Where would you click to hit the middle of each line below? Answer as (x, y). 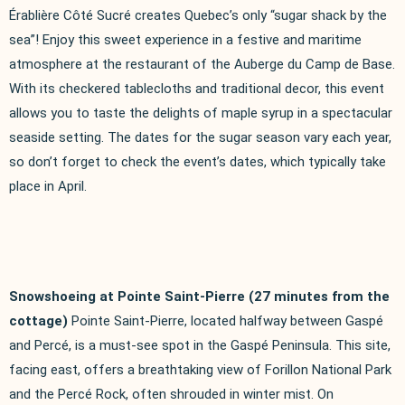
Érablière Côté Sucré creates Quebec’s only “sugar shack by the (198, 15)
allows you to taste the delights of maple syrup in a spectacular (201, 113)
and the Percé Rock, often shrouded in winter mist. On (171, 394)
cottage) (40, 320)
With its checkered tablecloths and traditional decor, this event (197, 88)
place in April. (48, 186)
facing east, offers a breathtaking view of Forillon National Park (200, 369)
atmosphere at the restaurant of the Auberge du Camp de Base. (202, 64)
